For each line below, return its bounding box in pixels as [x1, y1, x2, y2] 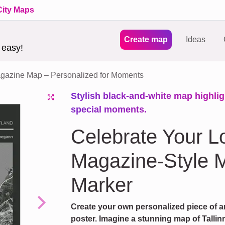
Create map [124, 35, 168, 44]
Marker [71, 174, 133, 196]
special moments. [71, 104, 147, 115]
